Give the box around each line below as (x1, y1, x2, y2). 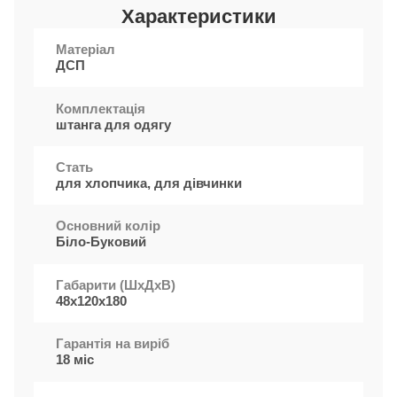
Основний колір (56, 218, 161, 234)
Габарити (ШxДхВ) (56, 276, 176, 292)
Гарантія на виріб (56, 336, 170, 352)
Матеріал (56, 42, 116, 58)
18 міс (56, 352, 95, 368)
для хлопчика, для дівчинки (56, 175, 243, 191)
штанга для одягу (56, 116, 172, 132)
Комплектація (56, 100, 146, 116)
